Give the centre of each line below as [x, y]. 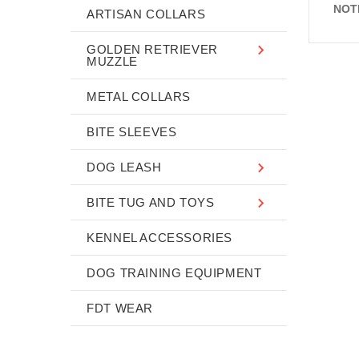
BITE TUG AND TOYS [151, 202]
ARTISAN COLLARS [146, 14]
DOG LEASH [124, 167]
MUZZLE [112, 61]
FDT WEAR [120, 308]
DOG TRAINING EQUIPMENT [174, 272]
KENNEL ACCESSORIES [160, 237]
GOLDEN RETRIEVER [152, 49]
